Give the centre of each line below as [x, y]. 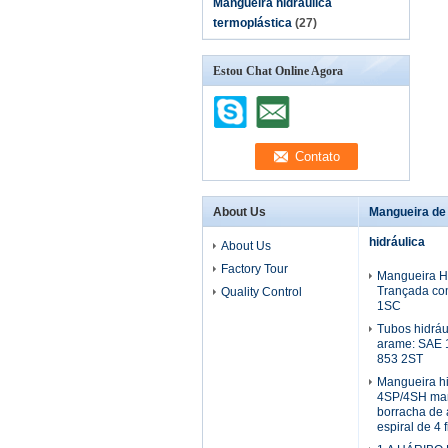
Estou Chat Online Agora [278, 71]
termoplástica [252, 23]
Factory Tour [254, 268]
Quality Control [261, 291]
